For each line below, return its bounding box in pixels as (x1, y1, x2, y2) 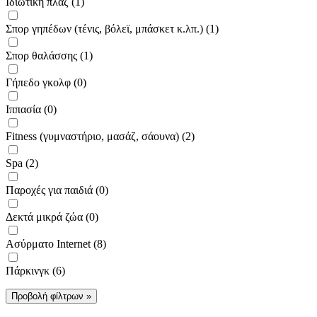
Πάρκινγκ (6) (6, 264, 65, 277)
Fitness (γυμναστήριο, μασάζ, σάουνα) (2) (6, 129, 195, 142)
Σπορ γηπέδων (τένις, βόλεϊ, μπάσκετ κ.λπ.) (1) (6, 22, 219, 35)
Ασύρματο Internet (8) (6, 237, 106, 250)
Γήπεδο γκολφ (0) (6, 76, 86, 88)
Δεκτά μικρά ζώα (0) (6, 210, 98, 223)
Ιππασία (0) (6, 103, 57, 115)
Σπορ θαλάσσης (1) (6, 49, 93, 62)
